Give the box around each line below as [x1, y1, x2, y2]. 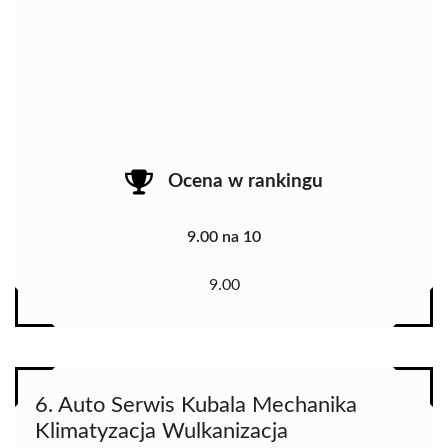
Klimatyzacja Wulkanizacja [35, 419, 288, 442]
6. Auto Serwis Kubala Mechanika [35, 393, 357, 416]
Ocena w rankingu [168, 172, 323, 192]
